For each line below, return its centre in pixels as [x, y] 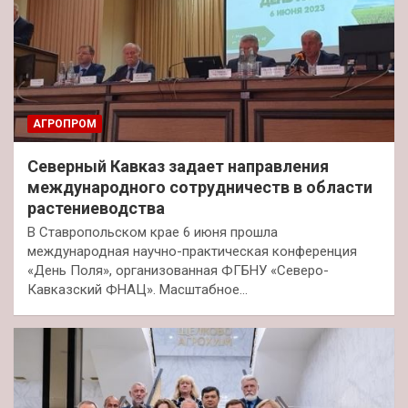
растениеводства [96, 209]
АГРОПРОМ [65, 124]
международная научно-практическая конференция [192, 252]
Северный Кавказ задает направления [178, 167]
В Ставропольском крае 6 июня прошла [153, 233]
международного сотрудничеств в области [200, 188]
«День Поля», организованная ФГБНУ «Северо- [178, 271]
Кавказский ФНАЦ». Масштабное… [138, 290]
